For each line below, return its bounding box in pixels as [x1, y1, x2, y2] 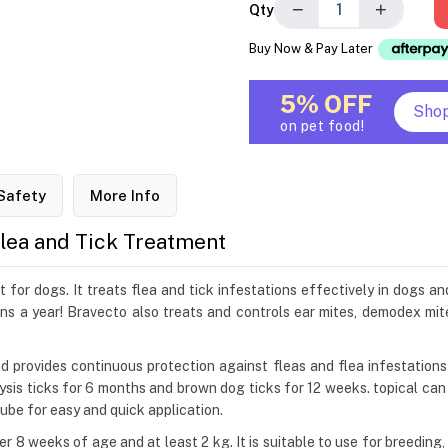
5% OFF [280, 90, 372, 119]
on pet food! [280, 118, 364, 135]
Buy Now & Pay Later [249, 41, 376, 57]
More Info [90, 187, 160, 205]
